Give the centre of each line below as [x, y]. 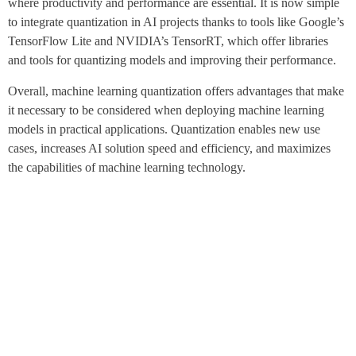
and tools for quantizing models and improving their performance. [172, 60]
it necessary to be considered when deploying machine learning [166, 110]
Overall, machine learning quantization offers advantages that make [176, 91]
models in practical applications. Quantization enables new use [164, 129]
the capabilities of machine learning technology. [127, 167]
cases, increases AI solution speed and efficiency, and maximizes [169, 148]
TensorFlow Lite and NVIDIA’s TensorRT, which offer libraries [168, 41]
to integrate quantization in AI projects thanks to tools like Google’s [176, 22]
